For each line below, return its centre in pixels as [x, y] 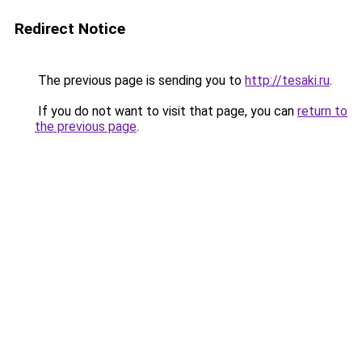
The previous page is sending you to [140, 80]
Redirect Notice [70, 29]
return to [322, 111]
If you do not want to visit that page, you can [166, 111]
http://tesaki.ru [287, 80]
